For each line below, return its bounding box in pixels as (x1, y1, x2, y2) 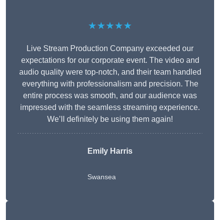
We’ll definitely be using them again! (47, 115, 173, 124)
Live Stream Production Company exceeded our (27, 44, 193, 53)
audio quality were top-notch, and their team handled (19, 68, 201, 77)
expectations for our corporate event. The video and (21, 56, 199, 65)
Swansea (87, 173, 116, 181)
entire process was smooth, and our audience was (23, 91, 197, 100)
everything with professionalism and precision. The (22, 80, 198, 88)
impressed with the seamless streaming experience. (20, 103, 200, 112)
